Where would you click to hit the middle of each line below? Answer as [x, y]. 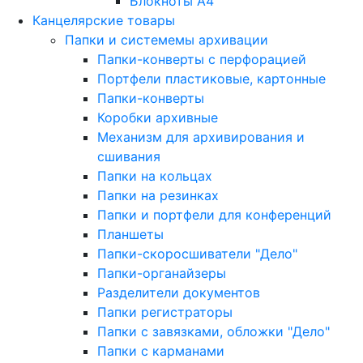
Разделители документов [179, 293]
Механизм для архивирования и [201, 137]
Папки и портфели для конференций [214, 215]
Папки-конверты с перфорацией [202, 59]
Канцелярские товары [104, 20]
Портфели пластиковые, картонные [211, 79]
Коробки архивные [158, 117]
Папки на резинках [158, 195]
